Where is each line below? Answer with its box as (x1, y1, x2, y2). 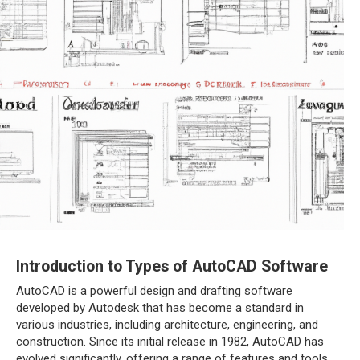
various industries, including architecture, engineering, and (16, 317, 318, 332)
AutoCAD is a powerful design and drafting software (16, 284, 292, 298)
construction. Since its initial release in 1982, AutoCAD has (16, 334, 324, 349)
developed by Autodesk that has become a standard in (16, 301, 304, 315)
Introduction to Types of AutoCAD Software (16, 257, 328, 276)
